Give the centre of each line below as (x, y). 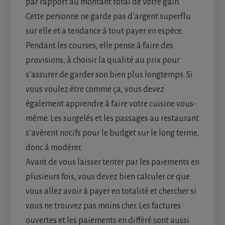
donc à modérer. (53, 147)
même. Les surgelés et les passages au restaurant (112, 118)
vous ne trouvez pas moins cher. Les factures (103, 206)
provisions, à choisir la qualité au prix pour (102, 60)
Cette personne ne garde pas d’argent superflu (108, 16)
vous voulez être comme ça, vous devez (95, 89)
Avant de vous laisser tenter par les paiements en (112, 162)
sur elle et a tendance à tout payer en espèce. (104, 31)
